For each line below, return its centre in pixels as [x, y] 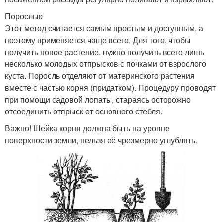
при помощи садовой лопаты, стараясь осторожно [98, 99]
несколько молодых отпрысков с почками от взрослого [106, 63]
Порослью [24, 16]
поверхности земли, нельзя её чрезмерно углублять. [101, 140]
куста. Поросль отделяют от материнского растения [100, 75]
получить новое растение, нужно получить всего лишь [105, 52]
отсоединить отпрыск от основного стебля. [83, 111]
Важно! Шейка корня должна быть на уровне [87, 128]
